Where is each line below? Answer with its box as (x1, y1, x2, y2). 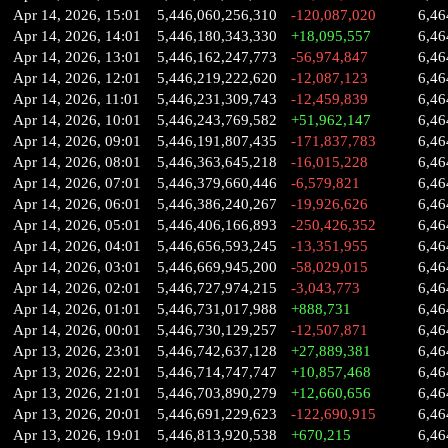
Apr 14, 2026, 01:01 (13, 301, 141, 317)
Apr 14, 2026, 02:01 (13, 280, 141, 296)
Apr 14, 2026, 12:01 (13, 70, 141, 86)
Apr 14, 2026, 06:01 (13, 196, 141, 212)
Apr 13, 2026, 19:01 (13, 427, 141, 443)
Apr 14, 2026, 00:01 (13, 322, 141, 338)
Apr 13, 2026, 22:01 (13, 364, 141, 380)
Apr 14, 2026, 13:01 (13, 49, 141, 65)
